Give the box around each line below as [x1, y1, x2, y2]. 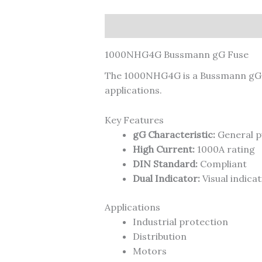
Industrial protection [132, 215, 228, 227]
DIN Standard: [132, 157, 198, 170]
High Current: [132, 143, 195, 155]
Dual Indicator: [132, 172, 200, 184]
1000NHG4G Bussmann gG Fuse [104, 48, 249, 60]
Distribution [132, 230, 187, 242]
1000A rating [194, 143, 255, 155]
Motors [132, 244, 167, 257]
